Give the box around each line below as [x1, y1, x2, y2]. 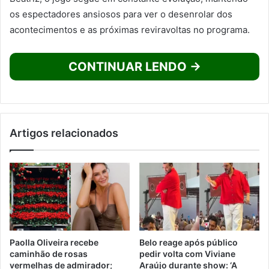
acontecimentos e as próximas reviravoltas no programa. [10, 23, 250, 35]
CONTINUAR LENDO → [68, 59, 201, 74]
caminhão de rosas [10, 248, 88, 259]
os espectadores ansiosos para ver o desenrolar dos [10, 8, 232, 20]
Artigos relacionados [10, 126, 118, 139]
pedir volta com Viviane [139, 248, 235, 259]
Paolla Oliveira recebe [10, 237, 98, 247]
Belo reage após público [139, 237, 238, 247]
